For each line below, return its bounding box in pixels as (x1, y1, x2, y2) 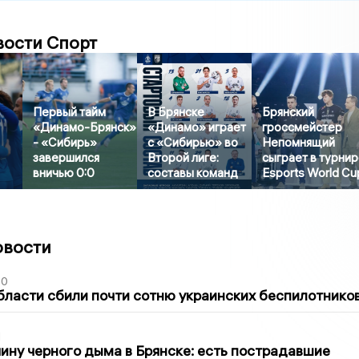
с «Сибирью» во (147, 135, 239, 151)
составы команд (147, 165, 239, 181)
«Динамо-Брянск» (33, 119, 137, 135)
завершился (33, 150, 100, 166)
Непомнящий (262, 135, 336, 151)
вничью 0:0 (33, 165, 95, 181)
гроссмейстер (262, 119, 343, 135)
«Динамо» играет (147, 119, 247, 135)
